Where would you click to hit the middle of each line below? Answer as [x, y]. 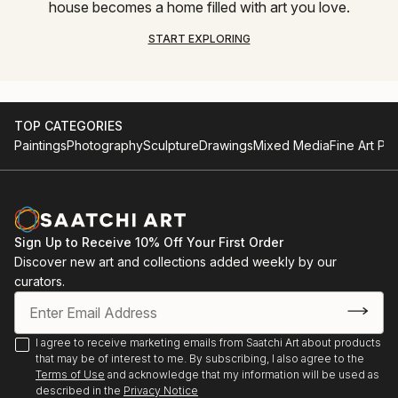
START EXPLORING [199, 39]
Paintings [40, 146]
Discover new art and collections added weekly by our [175, 262]
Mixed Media [291, 146]
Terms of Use [70, 375]
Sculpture [171, 146]
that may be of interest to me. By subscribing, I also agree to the [200, 359]
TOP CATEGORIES [68, 126]
